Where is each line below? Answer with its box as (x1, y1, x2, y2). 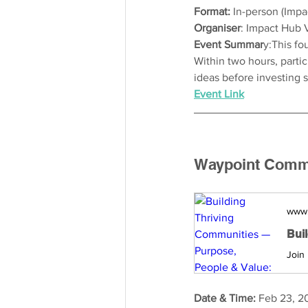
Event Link (194, 87, 244, 100)
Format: (194, 5, 233, 17)
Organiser (194, 21, 241, 34)
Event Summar (194, 38, 263, 50)
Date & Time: (194, 291, 258, 304)
